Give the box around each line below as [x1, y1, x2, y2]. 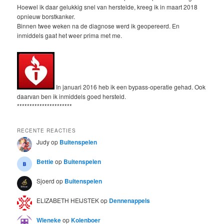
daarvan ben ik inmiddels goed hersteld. [17, 92, 126, 101]
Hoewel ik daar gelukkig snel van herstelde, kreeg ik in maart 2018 [17, 2, 198, 11]
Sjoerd [36, 176, 55, 185]
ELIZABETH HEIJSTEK [36, 195, 99, 204]
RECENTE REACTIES [17, 126, 76, 134]
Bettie [36, 156, 54, 166]
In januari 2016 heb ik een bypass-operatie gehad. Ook [54, 82, 206, 91]
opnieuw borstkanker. [17, 11, 75, 20]
